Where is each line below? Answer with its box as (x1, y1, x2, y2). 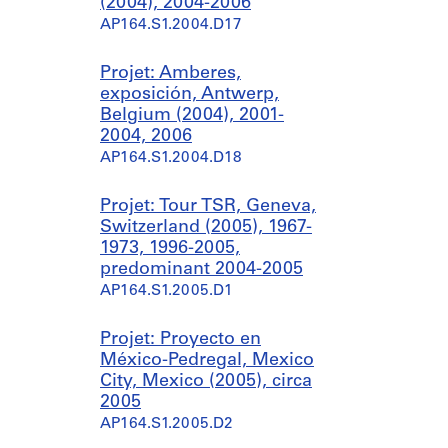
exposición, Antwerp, (100, 85, 279, 104)
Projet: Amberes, (100, 64, 241, 83)
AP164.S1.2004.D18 (100, 151, 242, 166)
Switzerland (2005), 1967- (100, 218, 312, 237)
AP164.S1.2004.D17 (100, 18, 242, 33)
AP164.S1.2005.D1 (100, 284, 233, 299)
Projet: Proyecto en (100, 330, 261, 349)
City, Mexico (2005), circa (100, 372, 312, 391)
